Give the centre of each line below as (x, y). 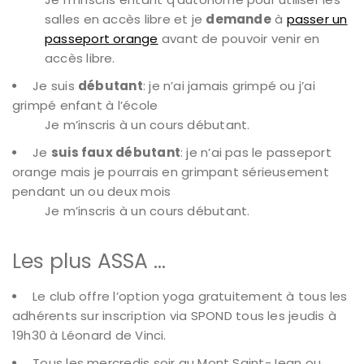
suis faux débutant (115, 152)
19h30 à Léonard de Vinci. (89, 335)
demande (238, 19)
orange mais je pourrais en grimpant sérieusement (171, 171)
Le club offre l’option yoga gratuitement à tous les (190, 296)
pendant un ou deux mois (92, 191)
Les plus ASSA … (89, 261)
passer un (317, 19)
